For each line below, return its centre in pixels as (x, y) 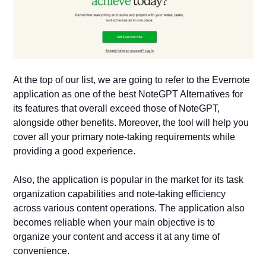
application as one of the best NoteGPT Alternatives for (128, 94)
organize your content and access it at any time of (117, 236)
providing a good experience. (75, 151)
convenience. (43, 251)
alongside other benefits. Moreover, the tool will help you (131, 122)
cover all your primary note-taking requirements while (124, 137)
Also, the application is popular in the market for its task (129, 179)
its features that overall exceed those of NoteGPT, (117, 108)
